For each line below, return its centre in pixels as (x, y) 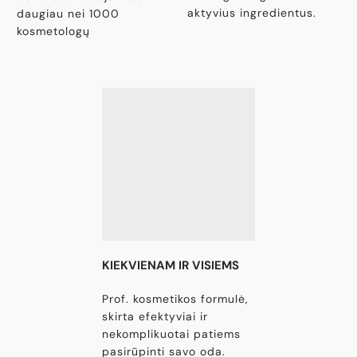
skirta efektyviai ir (155, 317)
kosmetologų (53, 31)
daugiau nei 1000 (68, 13)
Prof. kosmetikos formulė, (175, 299)
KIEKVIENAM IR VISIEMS (170, 266)
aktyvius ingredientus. (251, 12)
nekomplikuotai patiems (171, 334)
